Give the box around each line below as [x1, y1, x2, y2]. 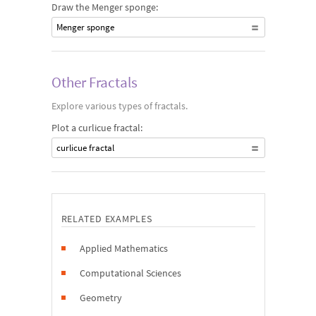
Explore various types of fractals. [51, 99, 188, 112]
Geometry [79, 291, 122, 304]
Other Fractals [51, 73, 138, 92]
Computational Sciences [79, 267, 181, 279]
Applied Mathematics [79, 242, 168, 255]
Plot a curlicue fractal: [51, 121, 142, 134]
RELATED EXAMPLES [61, 212, 152, 225]
